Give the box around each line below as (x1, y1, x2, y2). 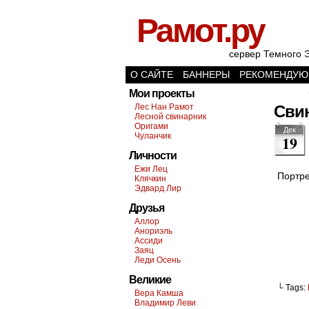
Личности (129, 150, 177, 161)
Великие (129, 274, 171, 286)
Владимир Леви (134, 298, 196, 308)
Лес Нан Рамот (134, 102, 194, 112)
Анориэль (134, 226, 172, 236)
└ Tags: (277, 283, 308, 292)
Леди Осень (134, 255, 181, 265)
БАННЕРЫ (183, 69, 230, 80)
